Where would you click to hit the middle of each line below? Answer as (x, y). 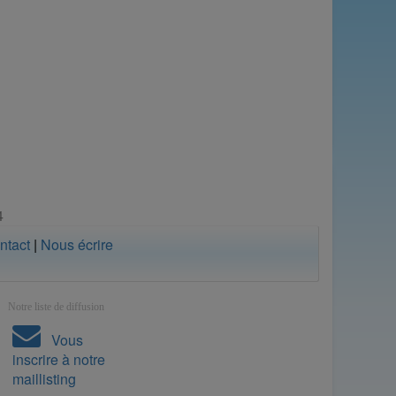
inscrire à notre (59, 359)
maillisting (44, 378)
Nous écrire (77, 244)
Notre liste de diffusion (56, 306)
